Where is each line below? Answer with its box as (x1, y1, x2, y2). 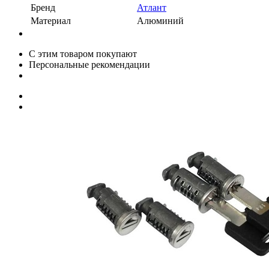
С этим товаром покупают (29, 48, 137, 59)
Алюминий (137, 15, 184, 26)
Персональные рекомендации (29, 59, 150, 70)
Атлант (137, 2, 166, 13)
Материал (31, 15, 71, 26)
